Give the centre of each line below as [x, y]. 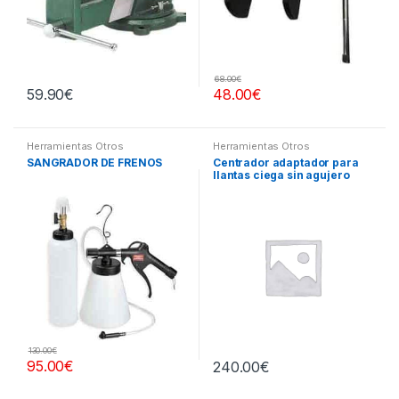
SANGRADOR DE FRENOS [94, 162]
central [233, 187]
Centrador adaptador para [285, 162]
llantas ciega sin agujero [281, 175]
